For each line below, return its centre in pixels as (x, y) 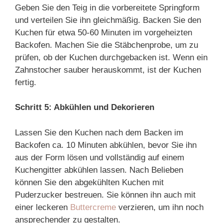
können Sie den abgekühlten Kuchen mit (89, 182)
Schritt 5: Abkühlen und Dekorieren (85, 107)
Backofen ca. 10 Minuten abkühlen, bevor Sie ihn (106, 145)
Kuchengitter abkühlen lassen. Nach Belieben (99, 170)
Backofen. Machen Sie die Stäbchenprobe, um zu (107, 45)
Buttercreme (93, 207)
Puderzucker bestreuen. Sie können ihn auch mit (105, 195)
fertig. (26, 82)
